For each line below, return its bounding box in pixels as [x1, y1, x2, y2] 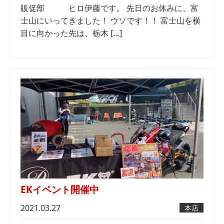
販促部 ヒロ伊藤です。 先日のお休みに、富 [20, 2, 198, 13]
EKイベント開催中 [20, 182, 99, 196]
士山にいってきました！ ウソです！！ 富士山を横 [20, 15, 200, 26]
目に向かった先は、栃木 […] [20, 27, 122, 38]
